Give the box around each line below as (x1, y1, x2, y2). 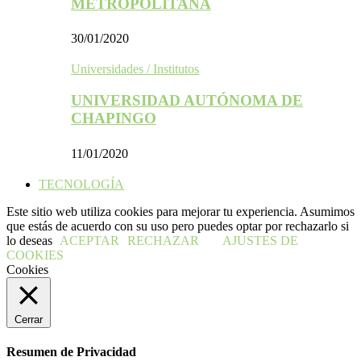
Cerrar (15, 313, 43, 326)
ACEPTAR (60, 233, 119, 247)
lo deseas (6, 233, 56, 247)
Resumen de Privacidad (6, 344, 136, 359)
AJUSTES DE (222, 233, 298, 247)
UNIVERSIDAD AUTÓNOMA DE (71, 91, 303, 109)
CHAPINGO (71, 109, 156, 127)
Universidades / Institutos (71, 62, 199, 77)
